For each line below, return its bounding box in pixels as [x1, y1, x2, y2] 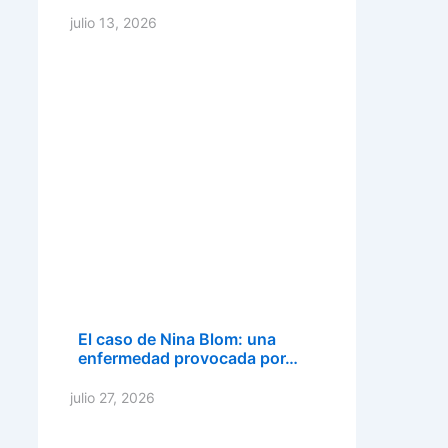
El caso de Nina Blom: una [78, 329, 276, 349]
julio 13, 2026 [70, 14, 157, 31]
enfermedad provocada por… [78, 348, 298, 368]
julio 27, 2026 [70, 389, 155, 406]
